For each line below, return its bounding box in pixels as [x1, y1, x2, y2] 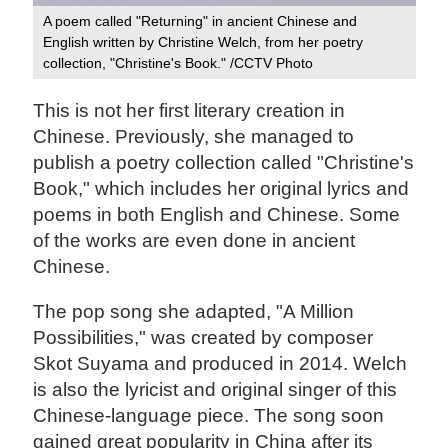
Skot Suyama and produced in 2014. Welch [33, 353, 408, 375]
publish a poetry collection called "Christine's [33, 152, 415, 174]
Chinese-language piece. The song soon [33, 405, 385, 427]
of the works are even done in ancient [33, 230, 356, 252]
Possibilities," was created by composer [33, 327, 374, 349]
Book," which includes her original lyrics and [33, 178, 410, 200]
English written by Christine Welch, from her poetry [43, 34, 364, 51]
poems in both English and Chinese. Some [33, 204, 401, 226]
